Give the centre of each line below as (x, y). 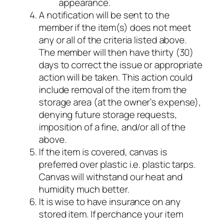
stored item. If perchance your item (111, 214)
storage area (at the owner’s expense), (120, 102)
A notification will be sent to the (104, 15)
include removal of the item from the (113, 90)
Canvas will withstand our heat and (111, 177)
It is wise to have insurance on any (110, 202)
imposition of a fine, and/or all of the (112, 127)
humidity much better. (84, 189)
